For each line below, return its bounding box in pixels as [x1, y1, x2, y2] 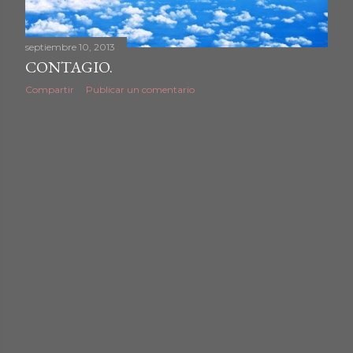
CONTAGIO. [25, 57, 113, 78]
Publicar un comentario [86, 84, 195, 96]
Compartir [25, 84, 74, 96]
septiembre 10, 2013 [25, 41, 115, 54]
